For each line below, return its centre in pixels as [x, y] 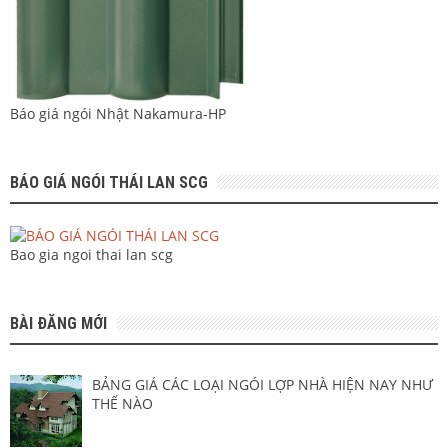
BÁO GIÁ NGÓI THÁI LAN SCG [109, 183]
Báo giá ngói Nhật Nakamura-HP [118, 114]
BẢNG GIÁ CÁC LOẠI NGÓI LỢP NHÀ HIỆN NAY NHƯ [262, 385]
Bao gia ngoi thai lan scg [91, 255]
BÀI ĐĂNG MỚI [58, 324]
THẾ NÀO [122, 404]
